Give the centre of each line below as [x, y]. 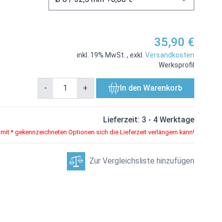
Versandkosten [170, 55]
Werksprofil [176, 65]
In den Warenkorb [151, 88]
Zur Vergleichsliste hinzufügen [142, 161]
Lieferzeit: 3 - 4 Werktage [149, 120]
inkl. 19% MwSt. [102, 55]
